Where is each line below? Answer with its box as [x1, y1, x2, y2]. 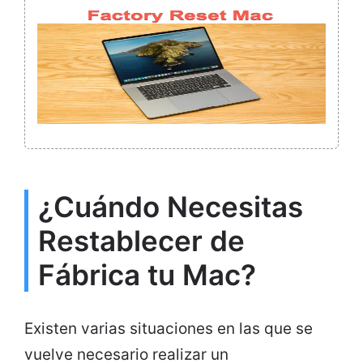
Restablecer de [38, 224, 245, 258]
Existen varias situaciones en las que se [24, 319, 313, 339]
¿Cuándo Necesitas [38, 190, 303, 224]
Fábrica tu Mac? [38, 258, 256, 293]
